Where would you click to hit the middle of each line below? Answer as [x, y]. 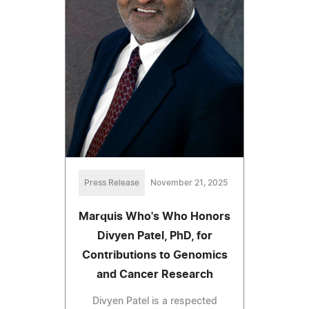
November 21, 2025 [189, 183]
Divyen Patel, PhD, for [154, 236]
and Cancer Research [154, 275]
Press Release [112, 183]
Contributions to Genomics [154, 256]
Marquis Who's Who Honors [154, 217]
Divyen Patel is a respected [154, 302]
